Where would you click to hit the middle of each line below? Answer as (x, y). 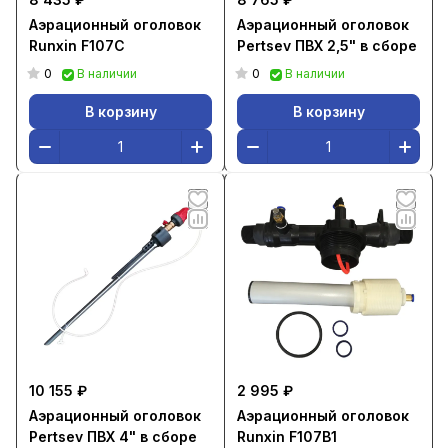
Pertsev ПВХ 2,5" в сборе (327, 45)
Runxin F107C (77, 45)
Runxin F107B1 (287, 436)
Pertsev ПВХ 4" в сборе (113, 436)
